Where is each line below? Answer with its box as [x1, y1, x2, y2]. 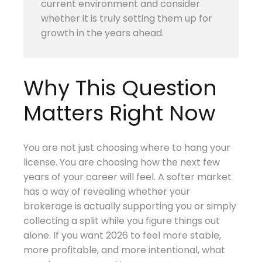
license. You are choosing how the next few [23, 156, 220, 170]
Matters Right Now [23, 98, 216, 129]
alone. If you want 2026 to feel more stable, [23, 229, 222, 243]
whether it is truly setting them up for [41, 12, 213, 26]
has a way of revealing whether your [23, 185, 191, 199]
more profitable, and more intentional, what [23, 243, 226, 257]
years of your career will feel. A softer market [23, 170, 232, 184]
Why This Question [23, 73, 218, 104]
